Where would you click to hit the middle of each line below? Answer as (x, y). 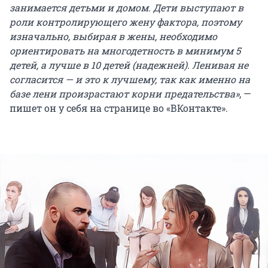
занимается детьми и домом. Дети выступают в (127, 8)
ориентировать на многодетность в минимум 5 (125, 51)
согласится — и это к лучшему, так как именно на (130, 80)
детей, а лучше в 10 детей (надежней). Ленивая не (129, 65)
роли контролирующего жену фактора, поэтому (126, 22)
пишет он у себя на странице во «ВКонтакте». (119, 108)
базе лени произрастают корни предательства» (124, 94)
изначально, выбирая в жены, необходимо (113, 36)
